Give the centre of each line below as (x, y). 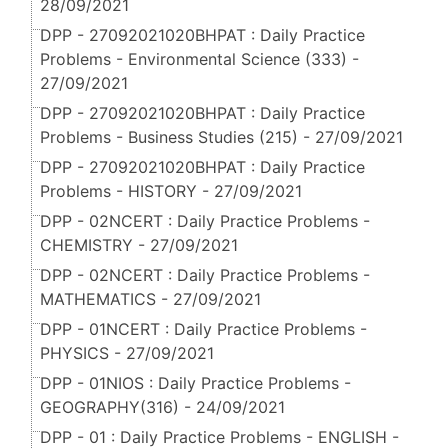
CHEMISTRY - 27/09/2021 (139, 245)
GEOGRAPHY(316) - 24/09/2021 (162, 407)
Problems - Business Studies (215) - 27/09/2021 (221, 137)
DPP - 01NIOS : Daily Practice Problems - (195, 383)
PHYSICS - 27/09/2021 (127, 353)
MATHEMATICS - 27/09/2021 (150, 299)
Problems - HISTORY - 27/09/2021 (171, 191)
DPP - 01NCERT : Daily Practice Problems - (203, 329)
